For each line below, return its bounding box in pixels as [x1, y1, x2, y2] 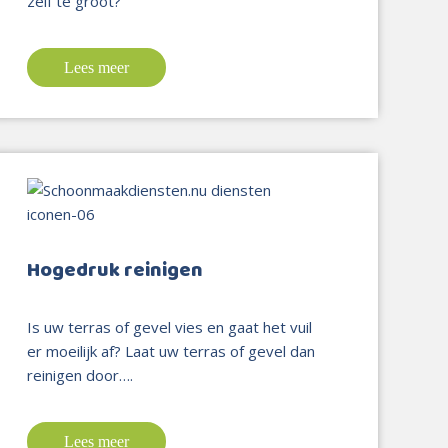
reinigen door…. [27, 364, 134, 385]
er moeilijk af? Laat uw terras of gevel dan [27, 340, 316, 361]
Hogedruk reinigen [27, 252, 204, 288]
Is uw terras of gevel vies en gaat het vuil [27, 316, 313, 337]
